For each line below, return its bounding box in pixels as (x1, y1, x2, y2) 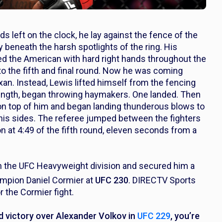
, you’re (170, 211, 200, 221)
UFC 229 (137, 211, 170, 221)
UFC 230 (95, 175, 128, 185)
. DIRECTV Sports (128, 175, 196, 185)
